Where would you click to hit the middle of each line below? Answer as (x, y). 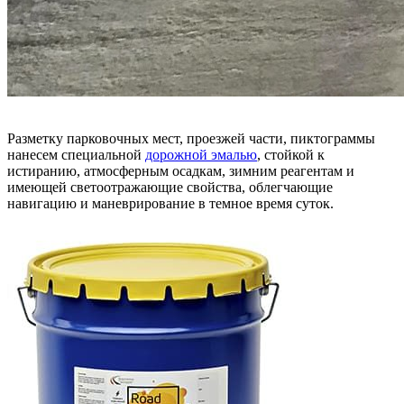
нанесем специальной (76, 154)
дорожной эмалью (201, 154)
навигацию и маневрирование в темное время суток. (170, 203)
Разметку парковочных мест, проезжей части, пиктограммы (191, 138)
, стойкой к (291, 154)
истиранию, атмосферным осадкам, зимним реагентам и (181, 170)
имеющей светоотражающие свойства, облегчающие (170, 187)
